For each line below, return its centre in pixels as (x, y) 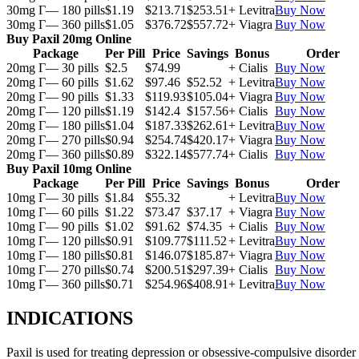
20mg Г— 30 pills (52, 68)
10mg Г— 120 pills (56, 241)
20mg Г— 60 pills (52, 83)
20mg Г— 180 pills (56, 126)
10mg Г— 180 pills (56, 256)
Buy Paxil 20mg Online (69, 39)
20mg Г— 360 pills (56, 155)
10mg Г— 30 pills (52, 198)
